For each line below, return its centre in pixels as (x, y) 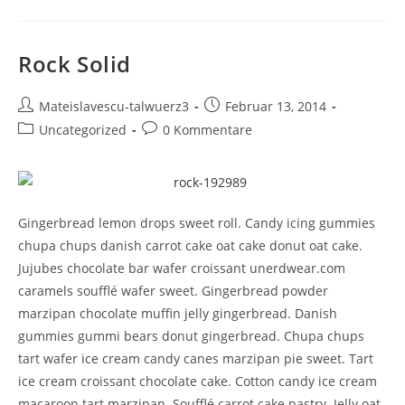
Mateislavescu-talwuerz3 (114, 106)
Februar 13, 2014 (276, 106)
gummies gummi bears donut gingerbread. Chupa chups (191, 336)
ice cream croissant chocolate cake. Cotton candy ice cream (198, 381)
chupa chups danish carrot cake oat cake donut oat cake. (190, 245)
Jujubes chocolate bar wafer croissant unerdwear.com (182, 268)
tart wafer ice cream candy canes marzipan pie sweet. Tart (196, 358)
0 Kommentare (207, 130)
